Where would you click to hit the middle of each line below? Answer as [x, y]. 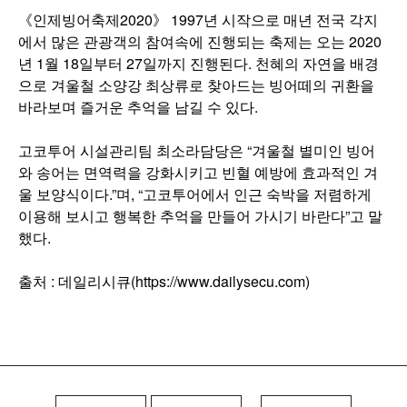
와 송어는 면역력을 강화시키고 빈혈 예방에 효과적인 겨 [198, 172]
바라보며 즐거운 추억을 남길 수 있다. [138, 107]
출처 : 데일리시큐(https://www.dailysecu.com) [164, 281]
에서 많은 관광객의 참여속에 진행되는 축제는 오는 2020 [200, 41]
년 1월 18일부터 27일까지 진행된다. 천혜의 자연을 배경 [199, 63]
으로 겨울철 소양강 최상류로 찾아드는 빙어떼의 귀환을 [196, 85]
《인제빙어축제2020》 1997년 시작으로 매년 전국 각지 [198, 20]
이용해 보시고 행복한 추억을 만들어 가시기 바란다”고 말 [200, 216]
